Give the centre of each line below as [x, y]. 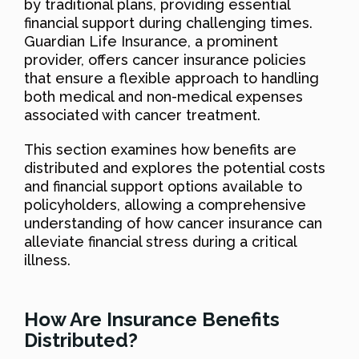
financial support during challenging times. [168, 22]
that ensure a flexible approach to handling [171, 78]
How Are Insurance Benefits [152, 319]
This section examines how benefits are [160, 149]
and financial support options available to [163, 186]
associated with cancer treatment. [142, 115]
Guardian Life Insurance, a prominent [151, 41]
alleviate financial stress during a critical [160, 241]
